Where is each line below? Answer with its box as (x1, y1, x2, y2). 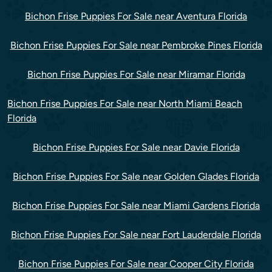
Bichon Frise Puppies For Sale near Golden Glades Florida (13, 171, 259, 183)
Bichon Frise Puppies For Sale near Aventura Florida (25, 10, 247, 22)
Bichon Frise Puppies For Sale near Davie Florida (32, 141, 240, 154)
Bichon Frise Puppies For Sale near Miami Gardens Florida (12, 200, 260, 212)
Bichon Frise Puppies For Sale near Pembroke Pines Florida (10, 39, 262, 52)
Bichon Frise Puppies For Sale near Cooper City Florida (18, 258, 254, 270)
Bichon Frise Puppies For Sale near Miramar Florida (27, 69, 245, 81)
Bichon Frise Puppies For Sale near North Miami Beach (7, 98, 242, 110)
